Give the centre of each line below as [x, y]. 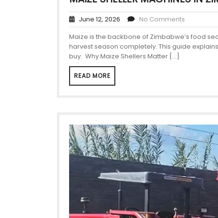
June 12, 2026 [97, 19]
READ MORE [92, 76]
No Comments [162, 19]
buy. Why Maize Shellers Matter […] [124, 56]
